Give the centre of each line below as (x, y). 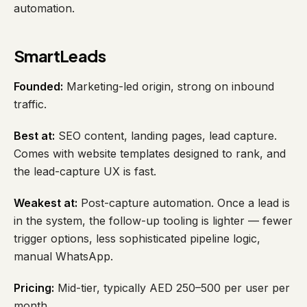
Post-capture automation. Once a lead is (184, 203)
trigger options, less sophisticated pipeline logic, (137, 238)
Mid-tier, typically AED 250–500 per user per (172, 288)
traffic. (30, 104)
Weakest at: (46, 203)
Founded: (38, 86)
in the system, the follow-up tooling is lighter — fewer (153, 221)
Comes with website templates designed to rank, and (150, 153)
